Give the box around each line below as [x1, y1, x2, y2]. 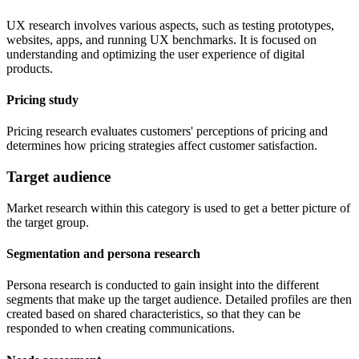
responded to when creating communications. [6, 321, 238, 336]
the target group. [6, 215, 92, 229]
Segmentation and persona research [6, 247, 204, 261]
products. [6, 61, 56, 75]
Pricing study [6, 93, 79, 107]
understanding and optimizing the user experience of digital [6, 46, 305, 61]
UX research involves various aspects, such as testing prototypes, [6, 18, 334, 32]
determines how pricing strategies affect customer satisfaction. [6, 139, 321, 153]
